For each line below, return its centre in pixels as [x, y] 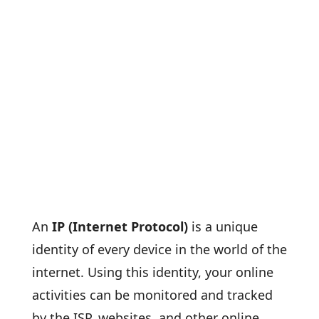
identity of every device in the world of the [159, 249]
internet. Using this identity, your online [152, 272]
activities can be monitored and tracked [152, 295]
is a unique [224, 226]
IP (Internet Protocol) [120, 226]
